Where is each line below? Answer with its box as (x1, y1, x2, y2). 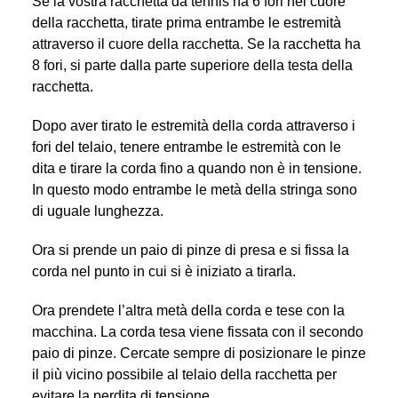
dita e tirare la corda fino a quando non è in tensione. (31, 160, 362, 176)
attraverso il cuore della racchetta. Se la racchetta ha (31, 36, 361, 52)
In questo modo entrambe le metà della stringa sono (31, 181, 357, 197)
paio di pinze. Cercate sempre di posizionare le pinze (31, 345, 366, 361)
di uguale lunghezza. (31, 203, 163, 219)
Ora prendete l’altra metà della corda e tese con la (31, 302, 345, 318)
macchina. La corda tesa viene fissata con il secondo (31, 323, 363, 339)
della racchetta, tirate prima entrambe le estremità (31, 14, 341, 30)
